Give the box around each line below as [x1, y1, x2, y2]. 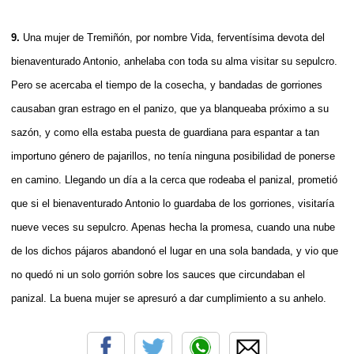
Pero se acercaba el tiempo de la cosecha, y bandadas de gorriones [11, 78, 322, 91]
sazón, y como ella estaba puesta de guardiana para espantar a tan [11, 126, 319, 138]
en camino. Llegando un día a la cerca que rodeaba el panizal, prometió [11, 173, 337, 186]
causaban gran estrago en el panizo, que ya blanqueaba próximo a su [11, 102, 329, 115]
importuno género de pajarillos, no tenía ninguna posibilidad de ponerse [11, 149, 335, 162]
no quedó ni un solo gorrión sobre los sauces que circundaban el [11, 268, 305, 281]
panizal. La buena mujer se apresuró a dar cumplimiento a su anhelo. [11, 292, 326, 304]
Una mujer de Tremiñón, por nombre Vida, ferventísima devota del [23, 31, 325, 43]
